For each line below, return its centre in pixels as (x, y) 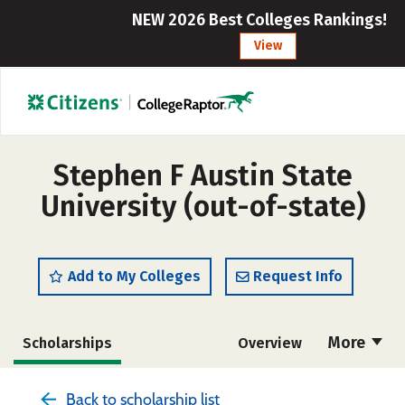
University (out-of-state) (202, 206)
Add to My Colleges (134, 276)
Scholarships (67, 343)
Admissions (63, 385)
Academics (269, 385)
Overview (269, 343)
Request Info (298, 276)
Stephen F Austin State (202, 175)
